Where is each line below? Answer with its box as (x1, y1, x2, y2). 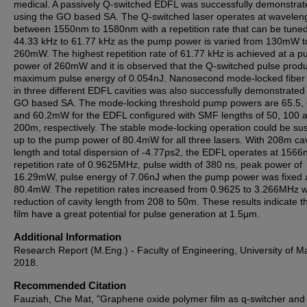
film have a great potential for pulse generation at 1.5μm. (14, 208, 260, 219)
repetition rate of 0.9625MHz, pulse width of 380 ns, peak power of (14, 159, 302, 170)
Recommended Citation (14, 280, 126, 291)
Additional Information (14, 231, 121, 243)
